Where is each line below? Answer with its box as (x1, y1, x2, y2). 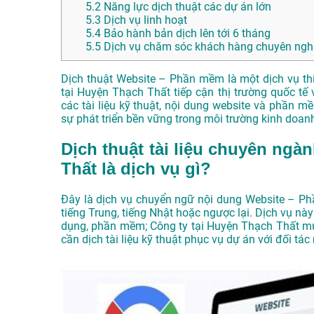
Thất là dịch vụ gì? (61, 159, 211, 179)
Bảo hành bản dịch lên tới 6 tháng (101, 27, 271, 41)
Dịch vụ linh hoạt (101, 13, 187, 27)
